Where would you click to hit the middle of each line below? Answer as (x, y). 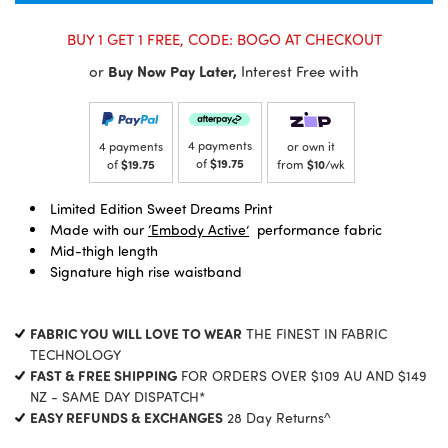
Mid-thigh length (104, 250)
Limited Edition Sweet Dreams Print (161, 208)
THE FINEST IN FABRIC (314, 333)
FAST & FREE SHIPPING (103, 375)
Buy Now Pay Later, (172, 70)
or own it (310, 145)
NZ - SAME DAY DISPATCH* (117, 396)
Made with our (99, 229)
